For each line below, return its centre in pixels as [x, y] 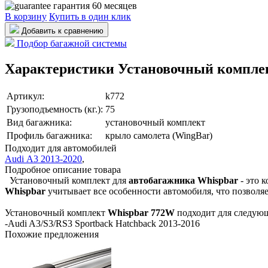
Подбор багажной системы [72, 43]
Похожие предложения [52, 234]
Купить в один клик [90, 16]
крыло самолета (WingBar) [159, 135]
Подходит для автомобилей [61, 148]
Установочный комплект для [67, 180]
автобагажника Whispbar [185, 180]
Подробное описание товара [63, 169]
